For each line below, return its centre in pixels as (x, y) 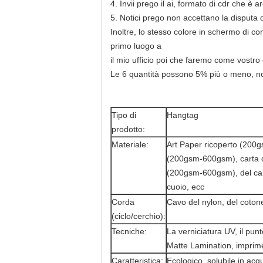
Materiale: (130, 144)
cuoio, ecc (186, 187)
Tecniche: (129, 231)
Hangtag (183, 115)
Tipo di (124, 115)
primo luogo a (136, 46)
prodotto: (128, 129)
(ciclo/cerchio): (139, 216)
